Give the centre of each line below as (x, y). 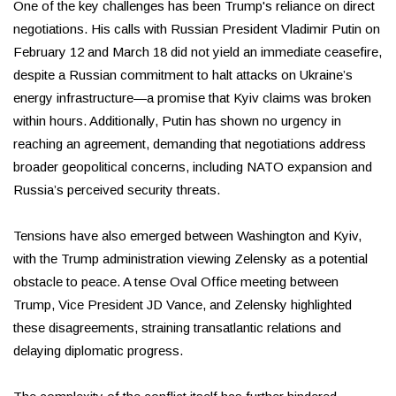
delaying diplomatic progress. (98, 351)
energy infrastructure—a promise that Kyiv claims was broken (192, 98)
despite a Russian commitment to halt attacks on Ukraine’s (183, 75)
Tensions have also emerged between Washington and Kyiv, (187, 236)
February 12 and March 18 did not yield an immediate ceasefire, (198, 52)
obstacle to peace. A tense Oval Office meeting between (176, 282)
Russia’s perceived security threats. (117, 190)
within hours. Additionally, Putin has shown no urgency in (177, 121)
